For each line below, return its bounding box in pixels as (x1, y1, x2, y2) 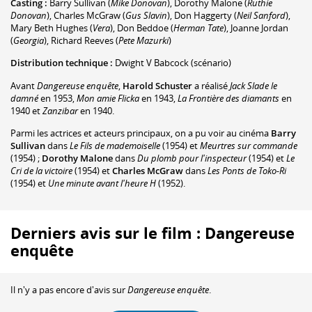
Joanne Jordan (231, 22, 288, 34)
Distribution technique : (10, 56, 113, 70)
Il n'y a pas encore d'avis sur (10, 283, 127, 296)
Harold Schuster (123, 79, 192, 92)
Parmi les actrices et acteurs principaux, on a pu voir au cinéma (10, 127, 269, 140)
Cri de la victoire (10, 164, 72, 178)
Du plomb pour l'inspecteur (135, 152, 247, 165)
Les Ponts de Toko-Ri (205, 164, 286, 178)
